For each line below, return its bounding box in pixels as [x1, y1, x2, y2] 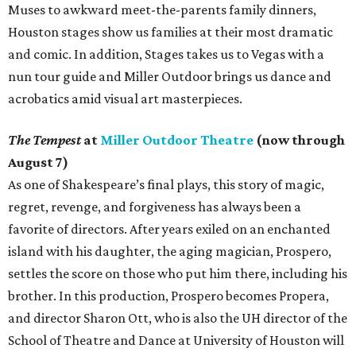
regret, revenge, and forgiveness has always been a [8, 199, 301, 215]
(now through [253, 132, 345, 149]
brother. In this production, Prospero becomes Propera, [8, 288, 329, 304]
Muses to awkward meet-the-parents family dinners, [8, 2, 316, 18]
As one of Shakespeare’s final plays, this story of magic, [8, 176, 324, 193]
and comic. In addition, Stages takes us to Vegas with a [8, 46, 324, 63]
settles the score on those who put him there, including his [8, 265, 347, 282]
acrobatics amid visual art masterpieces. [8, 91, 242, 107]
